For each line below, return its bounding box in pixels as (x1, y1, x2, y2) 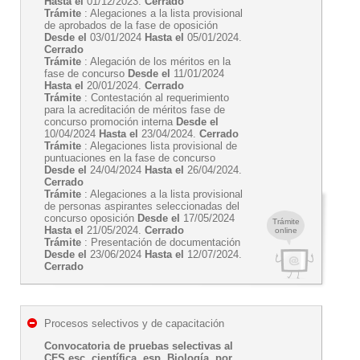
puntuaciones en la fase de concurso (44, 152, 215, 164)
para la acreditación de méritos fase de (44, 104, 225, 116)
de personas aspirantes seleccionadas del (44, 200, 239, 212)
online (274, 226, 297, 235)
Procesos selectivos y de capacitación (44, 317, 224, 329)
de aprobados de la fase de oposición (44, 19, 218, 31)
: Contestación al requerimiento (81, 92, 229, 104)
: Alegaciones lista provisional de (81, 140, 237, 152)
